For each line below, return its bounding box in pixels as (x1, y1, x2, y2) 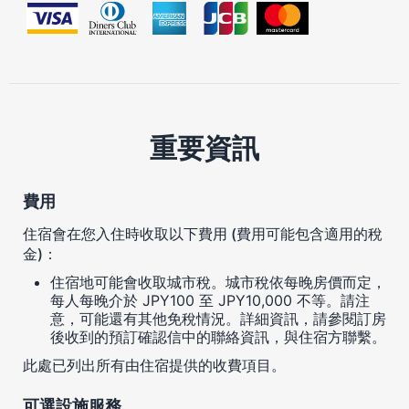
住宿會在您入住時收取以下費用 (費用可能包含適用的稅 (23, 224, 383, 243)
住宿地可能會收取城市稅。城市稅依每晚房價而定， (50, 272, 386, 291)
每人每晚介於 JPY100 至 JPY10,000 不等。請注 (50, 290, 370, 309)
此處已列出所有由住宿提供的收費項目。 (23, 355, 286, 374)
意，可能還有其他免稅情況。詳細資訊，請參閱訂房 (50, 309, 386, 328)
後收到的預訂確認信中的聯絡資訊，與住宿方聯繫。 (50, 327, 386, 346)
